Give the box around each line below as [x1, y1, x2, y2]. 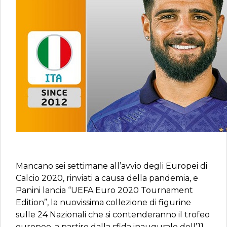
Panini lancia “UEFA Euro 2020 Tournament [16, 185, 193, 195]
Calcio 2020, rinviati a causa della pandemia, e [16, 173, 198, 183]
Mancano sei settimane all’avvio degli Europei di [16, 161, 207, 171]
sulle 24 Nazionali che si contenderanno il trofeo [16, 210, 210, 219]
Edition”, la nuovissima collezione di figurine [16, 198, 191, 207]
